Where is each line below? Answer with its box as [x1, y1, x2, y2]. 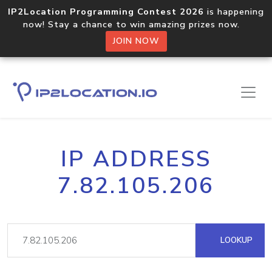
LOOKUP [218, 234, 253, 246]
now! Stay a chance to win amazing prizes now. [23, 18, 249, 30]
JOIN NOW [112, 35, 160, 47]
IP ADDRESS [61, 144, 211, 174]
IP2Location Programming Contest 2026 [8, 5, 204, 18]
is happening [204, 5, 264, 18]
